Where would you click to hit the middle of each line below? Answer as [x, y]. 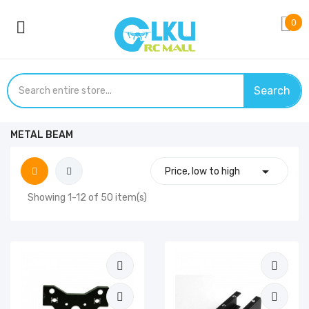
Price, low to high [202, 171]
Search [272, 91]
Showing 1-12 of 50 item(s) [87, 198]
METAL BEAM [42, 135]
